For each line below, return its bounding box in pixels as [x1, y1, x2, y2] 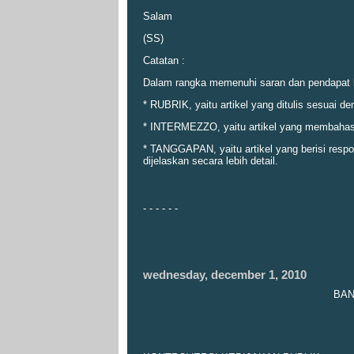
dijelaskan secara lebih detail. [143, 155, 278, 167]
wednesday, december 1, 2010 [143, 269, 307, 281]
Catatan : [143, 55, 185, 66]
